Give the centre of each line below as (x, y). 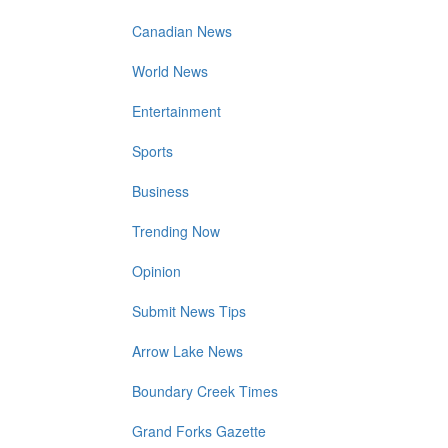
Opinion (156, 271)
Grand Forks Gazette (199, 431)
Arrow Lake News (187, 351)
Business (160, 191)
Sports (152, 151)
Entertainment (176, 111)
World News (170, 71)
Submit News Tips (189, 311)
